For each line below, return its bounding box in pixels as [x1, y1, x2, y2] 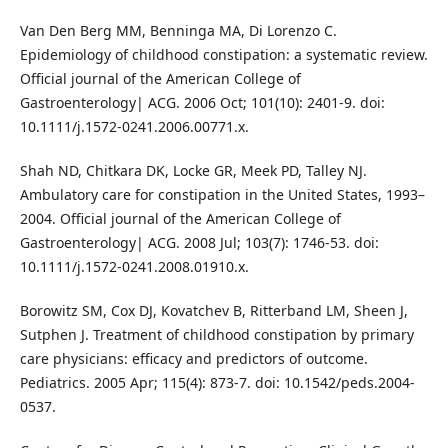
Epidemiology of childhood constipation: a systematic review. [19, 45, 428, 65]
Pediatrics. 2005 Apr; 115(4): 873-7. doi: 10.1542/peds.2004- [19, 373, 415, 393]
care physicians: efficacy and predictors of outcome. [19, 349, 368, 369]
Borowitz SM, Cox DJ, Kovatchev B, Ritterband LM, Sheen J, [19, 301, 408, 321]
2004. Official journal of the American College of [19, 209, 341, 229]
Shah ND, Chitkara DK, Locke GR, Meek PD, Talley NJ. [19, 161, 367, 181]
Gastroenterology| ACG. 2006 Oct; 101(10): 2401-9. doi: [19, 93, 385, 113]
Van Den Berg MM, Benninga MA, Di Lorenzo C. [19, 21, 337, 41]
